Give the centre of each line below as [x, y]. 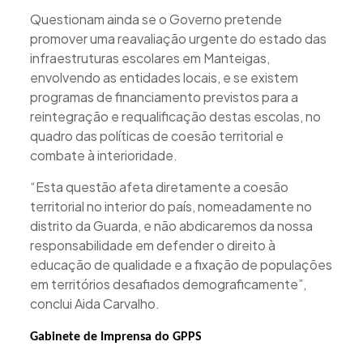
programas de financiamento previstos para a [164, 96]
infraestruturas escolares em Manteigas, [149, 58]
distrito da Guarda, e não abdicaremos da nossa [171, 225]
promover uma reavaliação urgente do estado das [178, 38]
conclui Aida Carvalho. [94, 303]
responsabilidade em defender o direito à [152, 245]
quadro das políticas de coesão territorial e [156, 135]
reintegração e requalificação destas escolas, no [175, 116]
